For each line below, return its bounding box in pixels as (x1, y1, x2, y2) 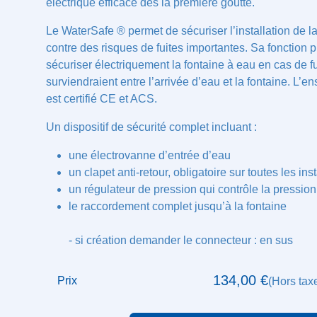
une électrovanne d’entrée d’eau (68, 149, 242, 163)
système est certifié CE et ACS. (45, 92, 210, 106)
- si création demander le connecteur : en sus (68, 250, 313, 265)
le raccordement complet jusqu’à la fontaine (68, 217, 304, 231)
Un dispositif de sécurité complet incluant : (45, 120, 273, 134)
